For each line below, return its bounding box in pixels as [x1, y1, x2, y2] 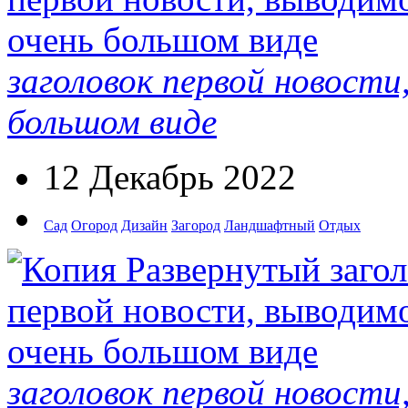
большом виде [7, 101, 217, 141]
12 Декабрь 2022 [44, 157, 296, 197]
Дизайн [121, 217, 168, 233]
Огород [71, 217, 117, 233]
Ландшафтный [224, 217, 315, 233]
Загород [171, 217, 220, 233]
